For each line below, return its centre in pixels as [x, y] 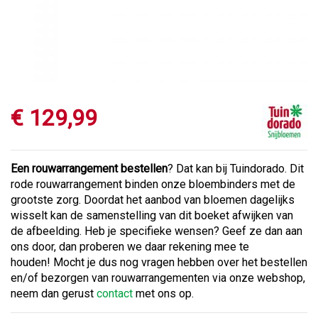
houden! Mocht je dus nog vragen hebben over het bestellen [159, 262]
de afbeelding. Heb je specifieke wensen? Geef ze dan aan [157, 231]
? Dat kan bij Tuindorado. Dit [236, 169]
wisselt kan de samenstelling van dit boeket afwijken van [152, 215]
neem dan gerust [54, 294]
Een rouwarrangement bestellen [89, 169]
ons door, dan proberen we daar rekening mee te [130, 247]
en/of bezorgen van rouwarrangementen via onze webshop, [158, 278]
